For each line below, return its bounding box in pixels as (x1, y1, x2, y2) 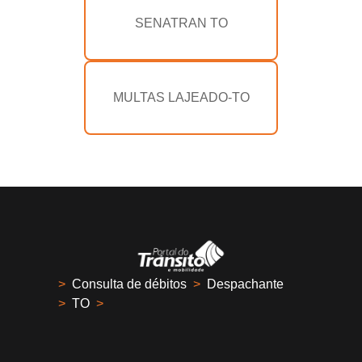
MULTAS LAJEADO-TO (112, 90, 250, 105)
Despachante (207, 277, 284, 292)
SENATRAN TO (134, 16, 228, 31)
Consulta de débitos (72, 277, 187, 292)
